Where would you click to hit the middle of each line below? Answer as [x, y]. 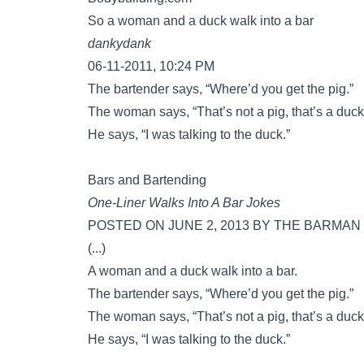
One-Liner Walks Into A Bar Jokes [184, 203]
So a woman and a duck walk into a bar [201, 21]
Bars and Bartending [147, 180]
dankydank [119, 43]
